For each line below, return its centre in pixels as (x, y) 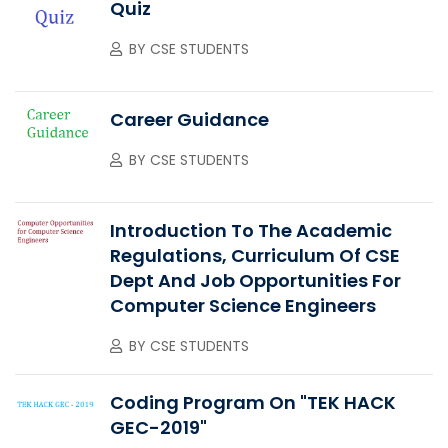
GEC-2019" (158, 427)
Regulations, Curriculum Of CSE (255, 255)
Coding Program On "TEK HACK (253, 402)
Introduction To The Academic (251, 230)
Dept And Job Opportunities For (255, 280)
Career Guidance (189, 119)
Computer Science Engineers (243, 305)
